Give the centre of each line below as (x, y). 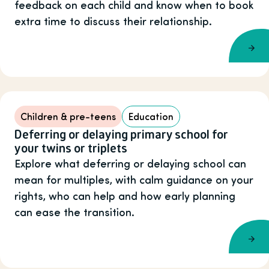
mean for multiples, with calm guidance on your (134, 179)
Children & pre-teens (68, 116)
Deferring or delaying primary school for (121, 134)
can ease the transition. (74, 211)
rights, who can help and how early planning (125, 195)
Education (151, 116)
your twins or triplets (71, 148)
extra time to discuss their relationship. (113, 21)
